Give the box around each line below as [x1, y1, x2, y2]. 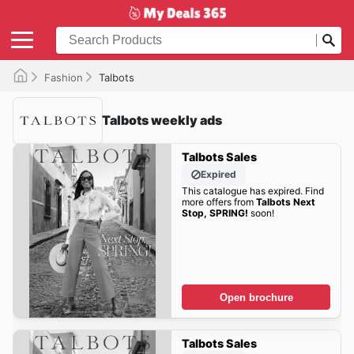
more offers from [181, 196, 256, 209]
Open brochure [219, 291, 293, 303]
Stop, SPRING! [181, 207, 248, 220]
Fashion [44, 70, 83, 84]
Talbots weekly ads [102, 112, 222, 129]
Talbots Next [255, 196, 315, 209]
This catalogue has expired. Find [181, 185, 324, 198]
